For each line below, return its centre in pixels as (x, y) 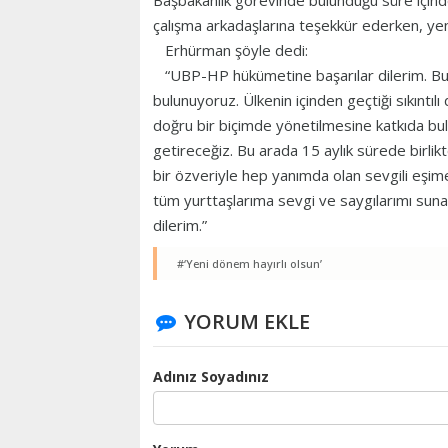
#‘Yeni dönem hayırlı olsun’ (249, 264)
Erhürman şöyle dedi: (230, 50)
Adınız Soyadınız (211, 377)
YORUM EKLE (246, 322)
